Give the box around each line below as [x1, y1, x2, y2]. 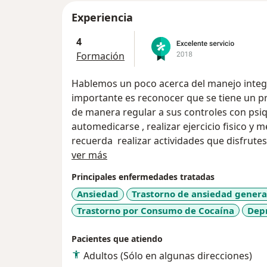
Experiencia [72, 10, 133, 25]
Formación [76, 49, 125, 63]
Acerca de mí [107, 148, 164, 162]
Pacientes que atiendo [72, 233, 163, 245]
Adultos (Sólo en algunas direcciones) [83, 249, 252, 263]
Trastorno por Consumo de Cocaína [77, 204, 234, 216]
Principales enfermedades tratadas [72, 171, 215, 183]
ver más [72, 148, 107, 162]
